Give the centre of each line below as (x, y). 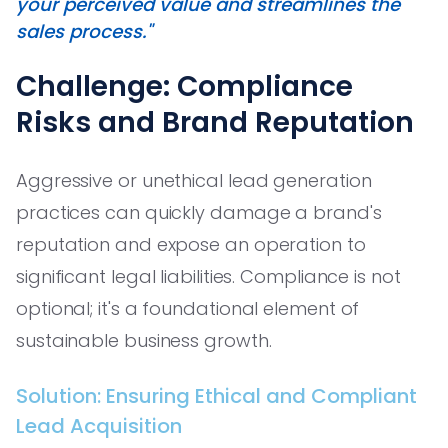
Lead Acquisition (99, 425)
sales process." (84, 31)
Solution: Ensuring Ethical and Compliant (216, 395)
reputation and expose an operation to (191, 244)
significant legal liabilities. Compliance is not (208, 276)
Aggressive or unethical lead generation (194, 180)
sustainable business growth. (144, 340)
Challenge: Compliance (184, 86)
